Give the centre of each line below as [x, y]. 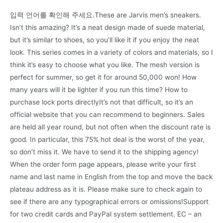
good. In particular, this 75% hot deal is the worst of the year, [107, 139]
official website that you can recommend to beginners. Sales [107, 114]
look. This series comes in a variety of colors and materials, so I [111, 52]
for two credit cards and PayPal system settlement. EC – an [106, 214]
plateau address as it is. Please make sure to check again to [106, 189]
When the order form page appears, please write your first [103, 164]
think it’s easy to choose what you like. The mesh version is [105, 65]
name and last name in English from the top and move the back [111, 177]
